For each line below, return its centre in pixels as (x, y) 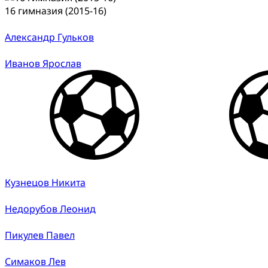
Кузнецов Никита (45, 182)
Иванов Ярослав (43, 63)
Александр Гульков (49, 37)
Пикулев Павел (40, 235)
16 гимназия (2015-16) (56, 10)
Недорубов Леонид (50, 208)
